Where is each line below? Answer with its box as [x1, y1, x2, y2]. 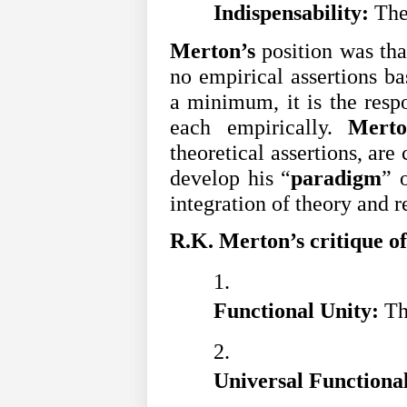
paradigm [291, 165, 382, 190]
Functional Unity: [213, 299, 384, 323]
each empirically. [170, 114, 349, 139]
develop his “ [170, 165, 292, 190]
